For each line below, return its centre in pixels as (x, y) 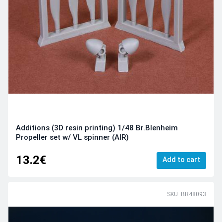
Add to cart (181, 160)
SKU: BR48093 (187, 194)
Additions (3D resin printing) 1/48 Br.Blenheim (97, 128)
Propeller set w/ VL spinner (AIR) (72, 137)
